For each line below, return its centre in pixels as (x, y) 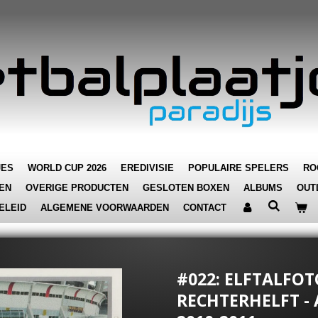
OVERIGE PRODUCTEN (77, 188)
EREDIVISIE (147, 168)
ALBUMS (263, 188)
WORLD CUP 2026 (67, 168)
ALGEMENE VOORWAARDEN (105, 208)
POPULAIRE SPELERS (238, 168)
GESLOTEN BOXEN (186, 188)
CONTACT (205, 208)
